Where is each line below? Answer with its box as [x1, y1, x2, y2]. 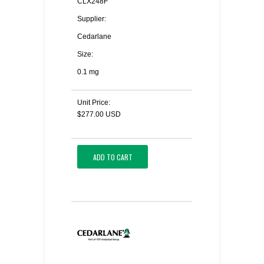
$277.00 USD [77, 110, 121, 118]
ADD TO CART [93, 151, 133, 162]
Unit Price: [77, 98, 110, 107]
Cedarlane [77, 32, 111, 41]
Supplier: [77, 15, 106, 23]
